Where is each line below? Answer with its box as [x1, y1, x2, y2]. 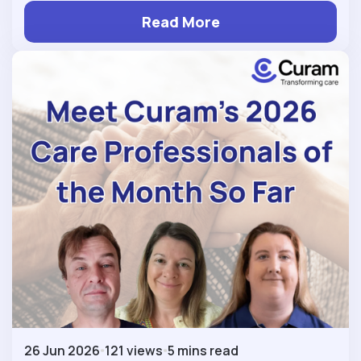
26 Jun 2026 [24, 341, 100, 359]
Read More [141, 10, 220, 32]
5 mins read [168, 341, 239, 359]
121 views [105, 341, 163, 359]
